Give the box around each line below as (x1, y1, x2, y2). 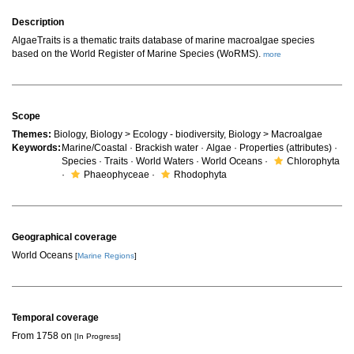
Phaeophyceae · (84, 169, 157, 180)
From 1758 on (12, 330, 74, 341)
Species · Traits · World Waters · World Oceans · (62, 156, 270, 167)
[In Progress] (74, 332, 121, 341)
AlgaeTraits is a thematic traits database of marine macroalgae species (12, 35, 314, 46)
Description (12, 17, 64, 28)
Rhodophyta (174, 169, 227, 180)
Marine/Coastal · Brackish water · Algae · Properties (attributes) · (62, 142, 337, 153)
